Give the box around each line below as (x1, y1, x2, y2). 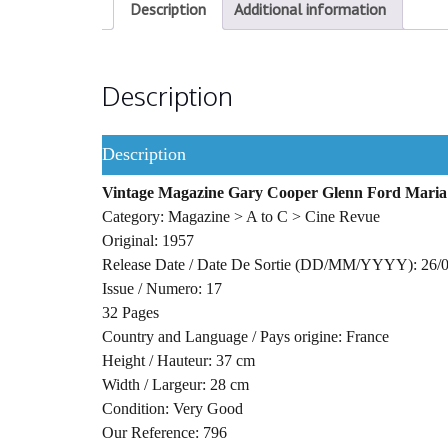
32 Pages (102, 304, 159, 322)
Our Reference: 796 (102, 424, 227, 442)
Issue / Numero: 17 (102, 280, 222, 298)
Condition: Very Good (102, 400, 243, 418)
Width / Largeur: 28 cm (102, 376, 249, 394)
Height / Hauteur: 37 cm (102, 352, 255, 370)
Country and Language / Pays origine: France (102, 328, 389, 346)
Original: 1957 (102, 232, 194, 250)
